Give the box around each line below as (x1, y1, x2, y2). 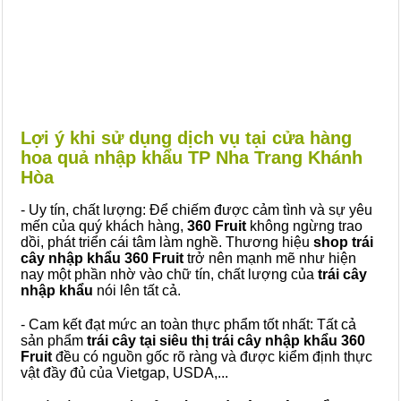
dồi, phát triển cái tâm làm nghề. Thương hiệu (21, 235, 313, 250)
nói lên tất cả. (97, 283, 181, 298)
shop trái (313, 235, 373, 250)
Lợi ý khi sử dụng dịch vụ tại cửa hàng (21, 128, 352, 148)
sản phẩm (21, 333, 83, 348)
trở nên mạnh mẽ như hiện (183, 251, 356, 266)
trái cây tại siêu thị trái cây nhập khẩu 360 (83, 333, 365, 348)
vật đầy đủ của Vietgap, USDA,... (21, 365, 228, 380)
